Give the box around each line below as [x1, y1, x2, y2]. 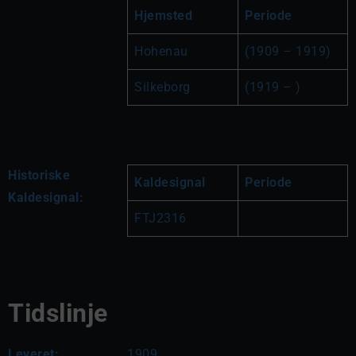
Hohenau [134, 44, 188, 59]
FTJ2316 [134, 211, 187, 226]
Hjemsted [134, 8, 192, 23]
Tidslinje [8, 298, 108, 328]
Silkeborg [134, 79, 191, 95]
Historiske [8, 168, 70, 183]
